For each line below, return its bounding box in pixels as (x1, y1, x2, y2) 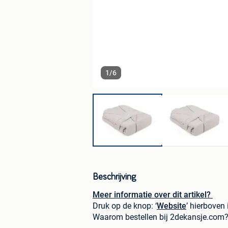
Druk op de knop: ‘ (93, 201, 157, 211)
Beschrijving (93, 173, 136, 182)
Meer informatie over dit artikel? (93, 190, 211, 200)
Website (157, 201, 186, 211)
